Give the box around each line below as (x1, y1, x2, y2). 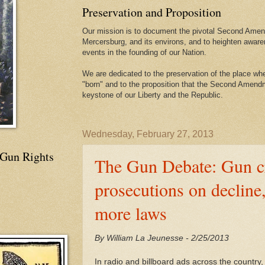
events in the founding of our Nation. (82, 48, 206, 57)
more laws (95, 201, 167, 225)
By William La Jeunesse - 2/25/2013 (95, 233, 229, 243)
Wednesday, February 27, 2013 (82, 129, 214, 139)
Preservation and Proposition (82, 4, 221, 20)
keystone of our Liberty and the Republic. (82, 91, 223, 99)
